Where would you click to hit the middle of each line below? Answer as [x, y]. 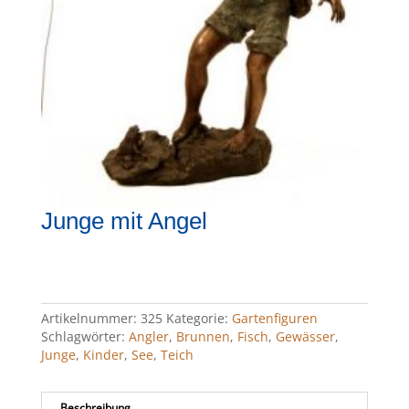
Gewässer [305, 337]
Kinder [103, 355]
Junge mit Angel [124, 221]
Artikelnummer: [90, 319]
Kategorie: [199, 319]
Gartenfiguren [274, 319]
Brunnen [203, 337]
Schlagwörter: [84, 337]
